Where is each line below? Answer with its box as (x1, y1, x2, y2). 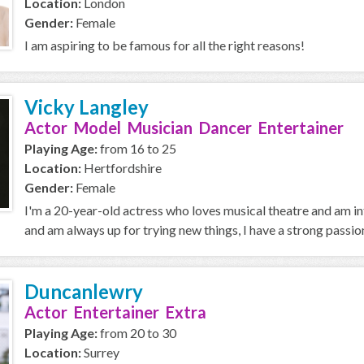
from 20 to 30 (97, 325, 176, 340)
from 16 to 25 (97, 141, 176, 156)
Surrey (81, 344, 119, 360)
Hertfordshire (81, 160, 162, 175)
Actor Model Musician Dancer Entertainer (24, 118, 344, 137)
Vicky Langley (24, 95, 149, 119)
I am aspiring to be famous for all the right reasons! (24, 37, 305, 53)
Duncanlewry (24, 279, 143, 303)
